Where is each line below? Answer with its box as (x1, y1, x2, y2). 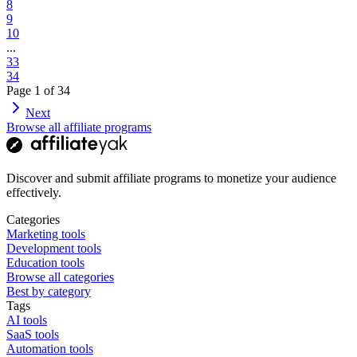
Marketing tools (6, 226, 85, 241)
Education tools (6, 255, 84, 269)
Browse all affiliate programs (6, 120, 151, 134)
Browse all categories (6, 269, 114, 284)
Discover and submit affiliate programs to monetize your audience (6, 171, 336, 185)
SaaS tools (6, 327, 59, 341)
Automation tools (6, 341, 93, 355)
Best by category (6, 284, 91, 298)
